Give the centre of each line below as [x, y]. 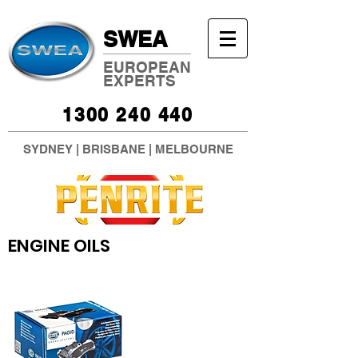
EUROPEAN [147, 67]
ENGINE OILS [59, 246]
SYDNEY [48, 149]
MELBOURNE [194, 149]
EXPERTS [139, 81]
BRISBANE [113, 149]
